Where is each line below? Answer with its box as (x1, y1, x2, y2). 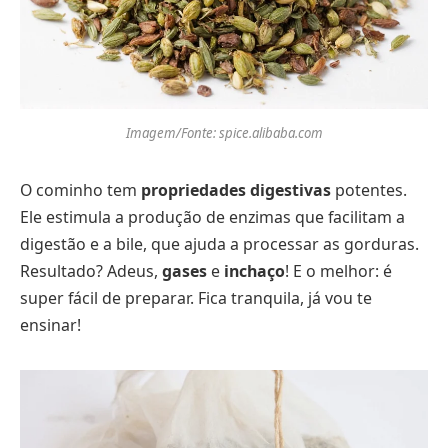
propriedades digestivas (141, 178, 331, 201)
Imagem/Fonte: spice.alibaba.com (125, 123, 323, 142)
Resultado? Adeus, (20, 259, 162, 282)
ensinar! (20, 313, 81, 336)
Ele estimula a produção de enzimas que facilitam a (20, 205, 405, 228)
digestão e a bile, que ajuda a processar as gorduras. (20, 232, 419, 255)
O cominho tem (20, 178, 141, 201)
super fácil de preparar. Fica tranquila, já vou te (20, 286, 372, 309)
